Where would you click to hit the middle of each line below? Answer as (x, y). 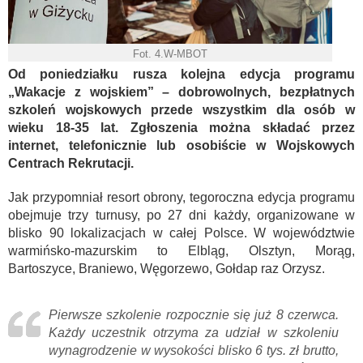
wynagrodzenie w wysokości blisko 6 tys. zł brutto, (194, 350)
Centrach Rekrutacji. (71, 163)
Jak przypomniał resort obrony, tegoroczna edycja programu (181, 197)
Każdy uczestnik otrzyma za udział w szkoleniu (194, 332)
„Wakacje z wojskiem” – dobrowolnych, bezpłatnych (181, 92)
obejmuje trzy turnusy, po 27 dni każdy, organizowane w (181, 215)
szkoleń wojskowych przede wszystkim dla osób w (181, 109)
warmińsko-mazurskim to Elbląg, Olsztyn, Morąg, (181, 250)
